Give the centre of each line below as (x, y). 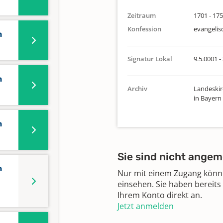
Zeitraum (142, 15)
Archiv (137, 89)
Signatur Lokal (150, 59)
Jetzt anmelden (146, 206)
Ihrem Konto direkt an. (160, 195)
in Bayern (207, 98)
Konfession (144, 29)
